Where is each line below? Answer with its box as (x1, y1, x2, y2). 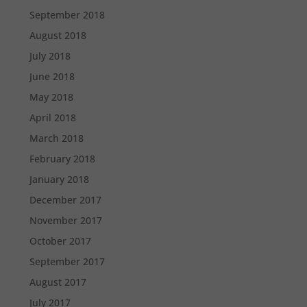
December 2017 (29, 193, 102, 206)
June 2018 (29, 69, 75, 83)
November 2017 (29, 213, 103, 227)
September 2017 (29, 254, 106, 268)
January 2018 (29, 172, 90, 186)
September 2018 (29, 8, 106, 21)
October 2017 (29, 234, 92, 247)
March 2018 (29, 131, 84, 145)
